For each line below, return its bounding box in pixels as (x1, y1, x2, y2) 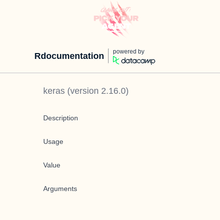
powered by (113, 48, 144, 55)
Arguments (43, 185, 77, 192)
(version (65, 86, 101, 96)
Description (43, 114, 78, 122)
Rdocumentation (34, 51, 104, 61)
